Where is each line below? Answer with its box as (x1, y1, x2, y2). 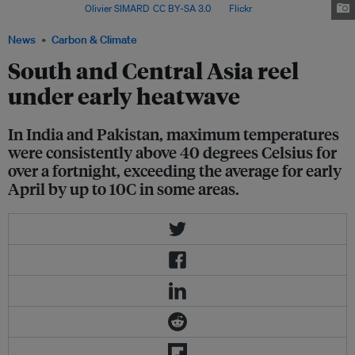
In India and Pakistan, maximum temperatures (8, 123, 339, 145)
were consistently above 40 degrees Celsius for (8, 141, 337, 163)
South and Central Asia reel (8, 55, 299, 86)
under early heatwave (8, 81, 240, 111)
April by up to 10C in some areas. (8, 177, 239, 200)
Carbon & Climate (52, 32, 137, 48)
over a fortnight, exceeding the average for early (8, 159, 342, 181)
